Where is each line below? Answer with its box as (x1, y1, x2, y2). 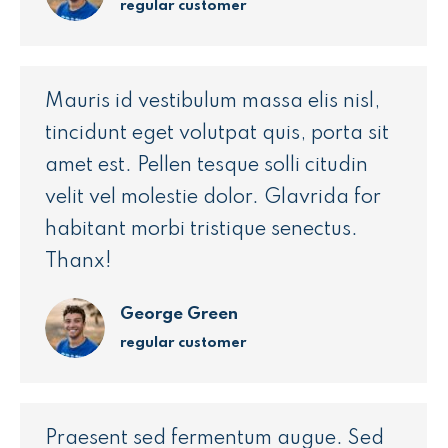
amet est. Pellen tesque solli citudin (45, 156, 368, 176)
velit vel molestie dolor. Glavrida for (45, 188, 381, 208)
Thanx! (45, 252, 112, 272)
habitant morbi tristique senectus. (45, 220, 358, 240)
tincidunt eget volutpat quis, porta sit (45, 124, 389, 144)
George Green (120, 305, 238, 323)
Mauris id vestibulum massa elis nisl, (45, 92, 380, 112)
